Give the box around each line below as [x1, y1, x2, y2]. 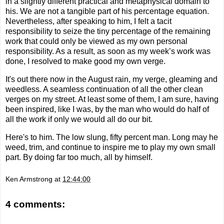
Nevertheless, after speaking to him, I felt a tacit [5, 17, 171, 26]
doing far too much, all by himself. [32, 153, 152, 161]
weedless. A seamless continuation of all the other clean [5, 85, 203, 94]
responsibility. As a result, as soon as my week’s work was [5, 47, 210, 56]
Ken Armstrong [5, 174, 52, 183]
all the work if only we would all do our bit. [5, 115, 152, 124]
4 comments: [5, 199, 65, 210]
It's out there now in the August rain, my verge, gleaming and [5, 75, 217, 84]
